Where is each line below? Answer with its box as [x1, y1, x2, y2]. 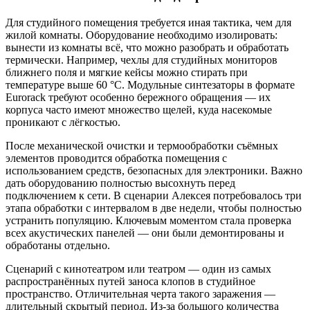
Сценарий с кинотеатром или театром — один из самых [6, 263, 271, 275]
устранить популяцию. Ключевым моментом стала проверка [6, 215, 291, 226]
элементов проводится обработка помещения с [6, 152, 227, 164]
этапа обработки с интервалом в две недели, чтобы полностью [6, 202, 302, 214]
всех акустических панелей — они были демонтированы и [6, 227, 284, 239]
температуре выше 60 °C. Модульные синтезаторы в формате [6, 79, 295, 91]
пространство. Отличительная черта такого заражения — [6, 288, 275, 300]
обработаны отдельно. [6, 239, 110, 251]
